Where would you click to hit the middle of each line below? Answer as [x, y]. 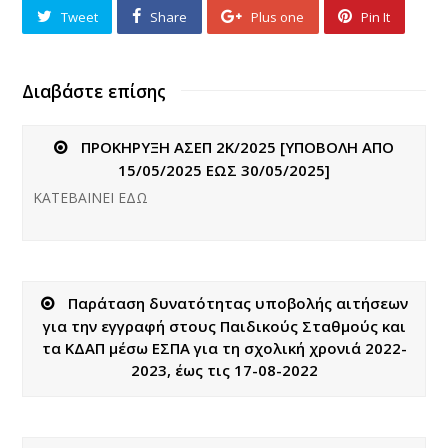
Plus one [278, 16]
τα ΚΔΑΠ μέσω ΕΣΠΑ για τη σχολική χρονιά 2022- [224, 347]
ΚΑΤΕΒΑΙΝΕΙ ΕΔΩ [91, 197]
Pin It [376, 16]
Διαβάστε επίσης [94, 90]
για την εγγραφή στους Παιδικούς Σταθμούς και [224, 325]
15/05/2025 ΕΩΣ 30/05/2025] [224, 169]
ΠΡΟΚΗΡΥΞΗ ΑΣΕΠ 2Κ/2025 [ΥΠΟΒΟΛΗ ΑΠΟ [237, 146]
